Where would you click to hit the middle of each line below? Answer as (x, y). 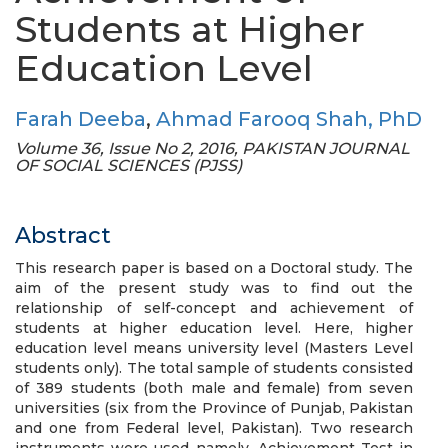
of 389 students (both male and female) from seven (214, 388)
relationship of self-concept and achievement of (214, 308)
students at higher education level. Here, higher (214, 328)
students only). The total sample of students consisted (214, 368)
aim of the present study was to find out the (214, 288)
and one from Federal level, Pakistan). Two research (214, 428)
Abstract (63, 235)
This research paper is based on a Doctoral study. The (214, 268)
